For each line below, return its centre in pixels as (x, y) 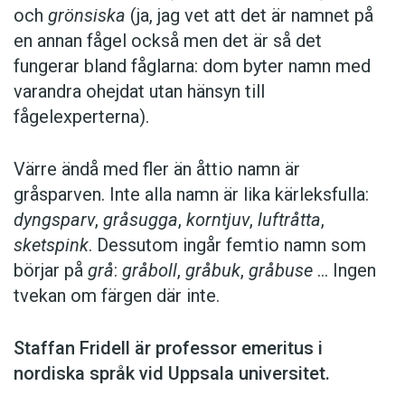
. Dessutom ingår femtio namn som (227, 245)
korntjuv (218, 220)
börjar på (51, 271)
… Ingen (344, 271)
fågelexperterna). (81, 117)
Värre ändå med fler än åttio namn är (157, 170)
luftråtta (289, 220)
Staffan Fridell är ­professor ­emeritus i (168, 348)
